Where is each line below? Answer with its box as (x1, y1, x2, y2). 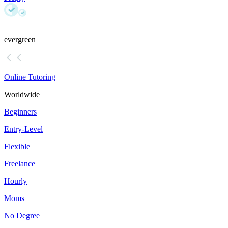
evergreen (4, 35, 36, 44)
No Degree (4, 211, 40, 220)
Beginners (4, 107, 37, 117)
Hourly (4, 177, 27, 186)
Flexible (4, 142, 30, 151)
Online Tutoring (4, 73, 55, 82)
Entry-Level (4, 125, 43, 134)
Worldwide (4, 90, 40, 99)
